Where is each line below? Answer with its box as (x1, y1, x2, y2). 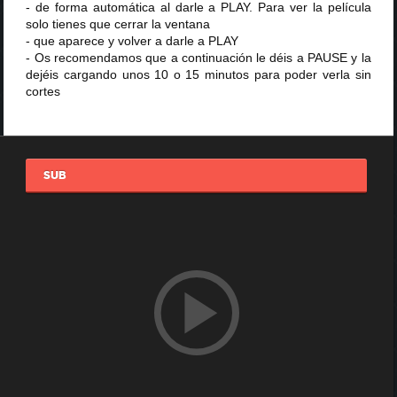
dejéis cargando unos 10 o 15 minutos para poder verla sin (26, 67, 371, 82)
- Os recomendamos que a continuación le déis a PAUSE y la (26, 51, 371, 65)
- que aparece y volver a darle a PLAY (26, 34, 239, 48)
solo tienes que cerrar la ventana (26, 17, 211, 31)
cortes (26, 84, 61, 98)
